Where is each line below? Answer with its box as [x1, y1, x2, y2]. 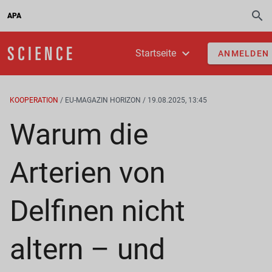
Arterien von [10, 155, 165, 190]
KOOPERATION [10, 96, 58, 104]
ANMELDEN [218, 49, 270, 58]
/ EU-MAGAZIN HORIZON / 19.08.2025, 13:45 [60, 96, 207, 104]
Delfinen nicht [10, 194, 185, 228]
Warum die [10, 117, 148, 152]
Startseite [135, 47, 178, 59]
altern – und [10, 232, 165, 267]
